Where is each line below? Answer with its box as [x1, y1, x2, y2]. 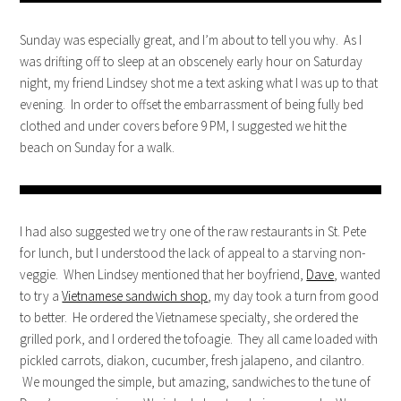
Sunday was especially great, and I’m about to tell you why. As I [20, 31, 363, 48]
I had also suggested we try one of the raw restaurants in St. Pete [20, 223, 367, 240]
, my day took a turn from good [208, 287, 380, 304]
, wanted [334, 266, 381, 283]
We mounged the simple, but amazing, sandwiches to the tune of [20, 373, 371, 390]
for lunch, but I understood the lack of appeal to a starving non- [20, 244, 366, 261]
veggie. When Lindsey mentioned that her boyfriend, [20, 266, 307, 283]
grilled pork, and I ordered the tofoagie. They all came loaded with [20, 330, 379, 347]
